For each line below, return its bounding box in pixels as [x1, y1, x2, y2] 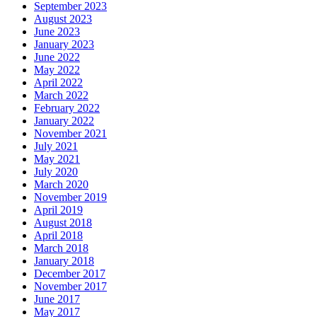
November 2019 [34, 191, 107, 204]
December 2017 [34, 267, 105, 280]
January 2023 [34, 38, 94, 51]
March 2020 [34, 178, 88, 191]
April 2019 [34, 204, 83, 217]
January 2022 [34, 115, 94, 127]
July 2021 [34, 140, 78, 153]
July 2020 [34, 166, 78, 178]
